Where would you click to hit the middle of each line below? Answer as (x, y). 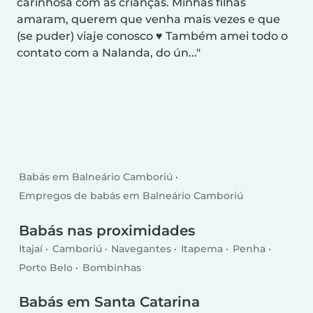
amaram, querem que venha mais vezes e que (148, 19)
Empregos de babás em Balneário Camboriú (131, 196)
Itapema (202, 248)
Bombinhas (111, 267)
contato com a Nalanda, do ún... (107, 52)
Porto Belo (46, 267)
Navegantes (141, 248)
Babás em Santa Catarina (110, 302)
